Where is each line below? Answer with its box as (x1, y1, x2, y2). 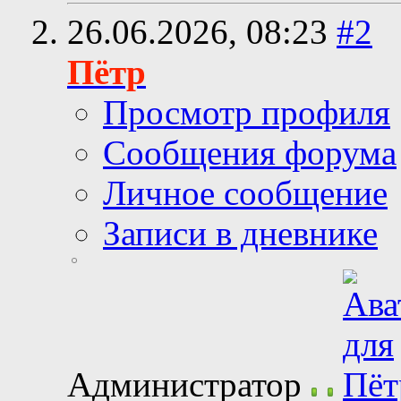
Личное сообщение (103, 174, 388, 213)
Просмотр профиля (103, 93, 390, 132)
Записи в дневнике (103, 214, 378, 253)
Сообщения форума (103, 133, 397, 173)
